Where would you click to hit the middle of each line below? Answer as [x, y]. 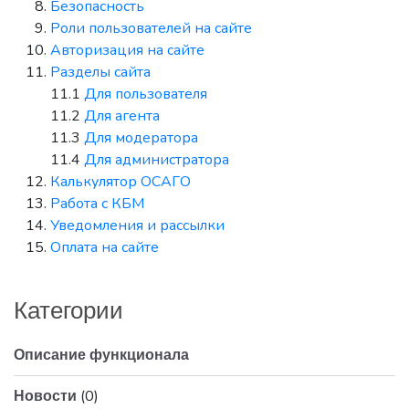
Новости [47, 396]
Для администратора [157, 160]
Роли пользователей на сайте [151, 28]
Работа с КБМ [97, 204]
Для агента [122, 116]
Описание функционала [101, 355]
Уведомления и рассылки [137, 225]
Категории [68, 310]
